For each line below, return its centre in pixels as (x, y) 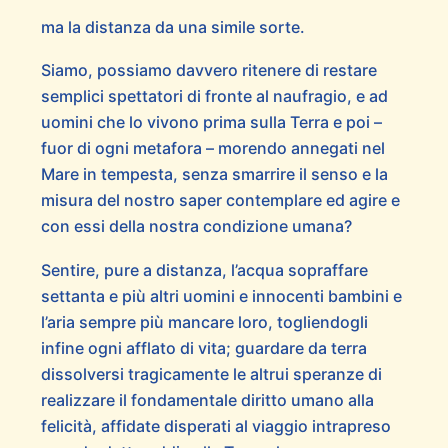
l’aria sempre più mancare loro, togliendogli (204, 321)
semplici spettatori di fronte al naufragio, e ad (214, 96)
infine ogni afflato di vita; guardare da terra (203, 347)
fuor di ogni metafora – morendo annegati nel (212, 148)
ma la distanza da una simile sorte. (172, 26)
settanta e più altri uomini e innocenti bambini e (221, 295)
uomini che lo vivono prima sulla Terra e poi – (211, 122)
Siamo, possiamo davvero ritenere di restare (208, 70)
